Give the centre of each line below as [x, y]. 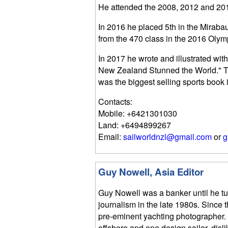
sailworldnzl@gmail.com [167, 137]
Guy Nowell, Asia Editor [151, 172]
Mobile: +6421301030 [138, 113]
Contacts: [115, 102]
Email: [111, 137]
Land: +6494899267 [135, 125]
